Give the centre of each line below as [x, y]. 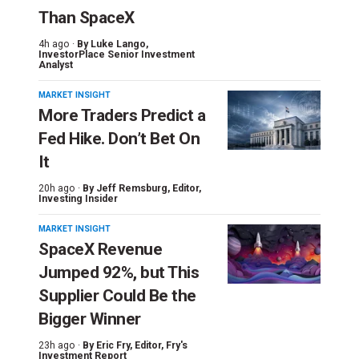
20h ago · [59, 188]
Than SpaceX [87, 17]
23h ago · [59, 345]
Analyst [56, 65]
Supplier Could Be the [117, 295]
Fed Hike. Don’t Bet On [119, 138]
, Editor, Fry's [159, 345]
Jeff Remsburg [132, 188]
